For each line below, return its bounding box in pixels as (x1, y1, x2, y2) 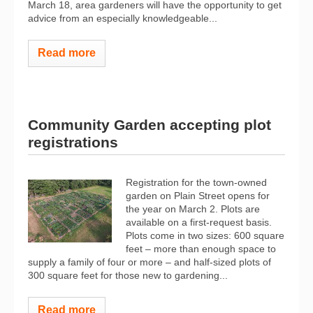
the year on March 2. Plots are (126, 203, 260, 214)
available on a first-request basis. (126, 216, 272, 228)
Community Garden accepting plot (28, 116, 271, 133)
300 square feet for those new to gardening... (28, 269, 228, 281)
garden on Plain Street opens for (126, 189, 270, 201)
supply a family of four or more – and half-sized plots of (28, 256, 271, 268)
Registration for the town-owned (126, 176, 267, 188)
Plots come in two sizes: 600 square (126, 229, 284, 241)
